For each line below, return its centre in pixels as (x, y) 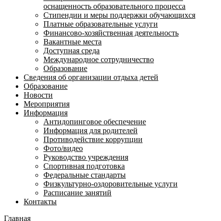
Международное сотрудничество (99, 59)
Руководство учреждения (86, 157)
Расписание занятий (77, 193)
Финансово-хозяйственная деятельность (111, 33)
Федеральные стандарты (85, 175)
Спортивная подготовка (84, 166)
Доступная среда (72, 51)
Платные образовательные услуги (101, 24)
